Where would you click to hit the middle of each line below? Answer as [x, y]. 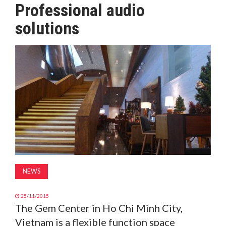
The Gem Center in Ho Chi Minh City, [99, 208]
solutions [47, 28]
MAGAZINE [25, 19]
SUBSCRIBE [25, 69]
